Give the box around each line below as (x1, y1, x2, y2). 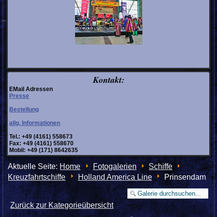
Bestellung (9, 106, 39, 113)
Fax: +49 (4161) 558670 (9, 140, 74, 147)
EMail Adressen (9, 86, 53, 93)
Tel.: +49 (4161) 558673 (9, 133, 73, 140)
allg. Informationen (9, 120, 61, 127)
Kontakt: (93, 74, 124, 86)
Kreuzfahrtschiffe (8, 173, 66, 182)
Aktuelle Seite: (8, 162, 60, 171)
